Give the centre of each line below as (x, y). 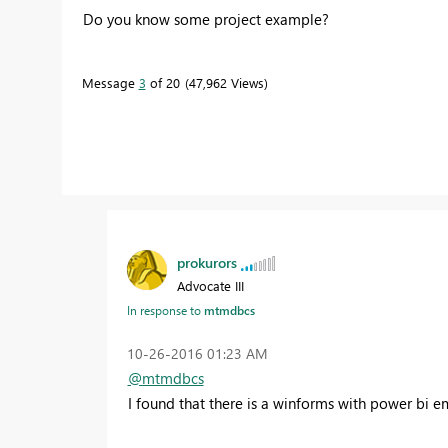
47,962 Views (226, 83)
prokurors (206, 262)
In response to (165, 309)
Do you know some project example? (205, 19)
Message (110, 83)
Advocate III (210, 285)
